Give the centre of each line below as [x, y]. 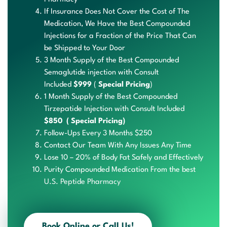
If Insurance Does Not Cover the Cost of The [117, 12]
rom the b [170, 170]
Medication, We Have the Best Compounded [117, 24]
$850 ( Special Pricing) [86, 121]
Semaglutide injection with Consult [101, 72]
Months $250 [130, 133]
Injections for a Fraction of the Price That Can [120, 36]
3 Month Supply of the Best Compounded [111, 60]
